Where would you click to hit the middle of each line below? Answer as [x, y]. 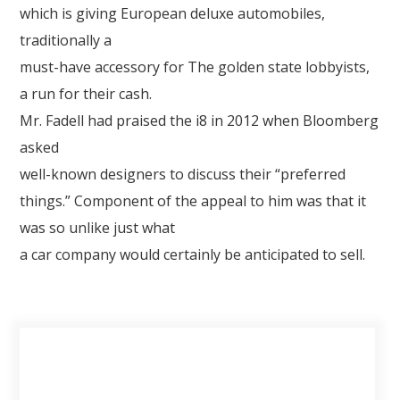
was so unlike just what [98, 228]
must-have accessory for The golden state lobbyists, [195, 67]
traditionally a [66, 40]
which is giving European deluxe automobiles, [173, 13]
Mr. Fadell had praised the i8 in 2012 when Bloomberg [200, 121]
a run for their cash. [86, 94]
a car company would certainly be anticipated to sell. [193, 254]
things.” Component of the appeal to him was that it [193, 201]
